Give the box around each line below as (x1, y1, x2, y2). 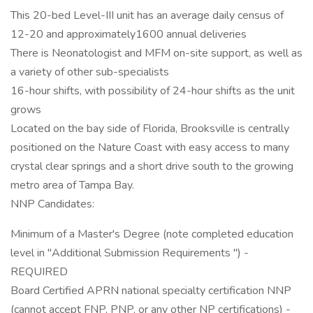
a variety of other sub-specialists (10, 64, 169, 80)
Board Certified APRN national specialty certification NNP (10, 283, 291, 298)
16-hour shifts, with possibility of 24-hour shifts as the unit (10, 83, 295, 99)
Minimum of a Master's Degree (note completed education (10, 226, 293, 242)
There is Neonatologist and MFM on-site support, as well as (10, 45, 303, 61)
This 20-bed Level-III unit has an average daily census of (10, 8, 284, 23)
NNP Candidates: (10, 196, 94, 212)
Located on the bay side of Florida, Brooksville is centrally (10, 121, 289, 136)
